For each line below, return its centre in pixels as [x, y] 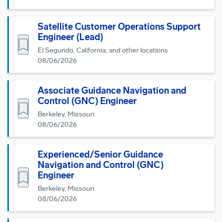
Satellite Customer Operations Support [119, 27]
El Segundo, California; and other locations [103, 50]
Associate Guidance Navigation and [112, 90]
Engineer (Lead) [70, 37]
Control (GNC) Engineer [87, 101]
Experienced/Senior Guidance [100, 154]
